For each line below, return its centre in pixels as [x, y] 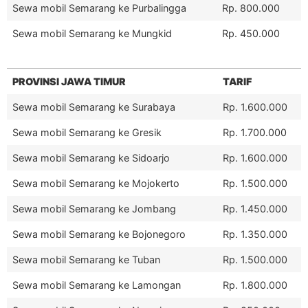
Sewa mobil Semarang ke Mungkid [92, 33]
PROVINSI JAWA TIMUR [69, 81]
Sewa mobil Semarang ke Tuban [86, 259]
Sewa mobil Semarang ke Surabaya [94, 107]
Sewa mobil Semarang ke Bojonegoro [99, 234]
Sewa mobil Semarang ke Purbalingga [99, 8]
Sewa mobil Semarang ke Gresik [87, 132]
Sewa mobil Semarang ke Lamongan [97, 285]
